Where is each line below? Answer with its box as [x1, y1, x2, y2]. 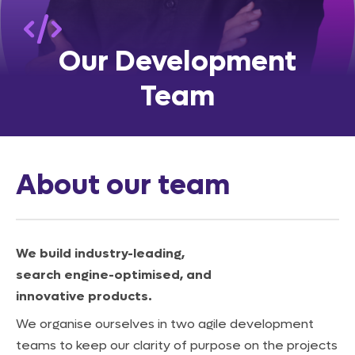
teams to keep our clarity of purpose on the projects [16, 337, 338, 353]
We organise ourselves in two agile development [16, 315, 314, 332]
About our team [16, 166, 230, 204]
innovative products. [16, 288, 152, 304]
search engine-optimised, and [16, 266, 212, 283]
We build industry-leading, [16, 245, 185, 261]
